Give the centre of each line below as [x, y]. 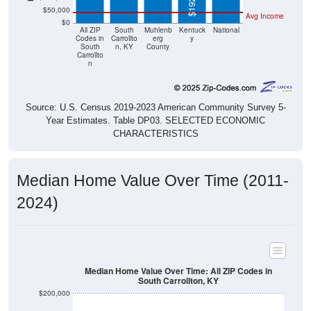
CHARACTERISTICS [155, 119]
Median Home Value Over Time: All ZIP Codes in [178, 255]
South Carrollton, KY [178, 266]
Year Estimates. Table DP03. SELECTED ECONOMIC [155, 106]
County [158, 31]
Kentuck [192, 15]
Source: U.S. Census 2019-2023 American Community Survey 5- [155, 92]
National [226, 15]
